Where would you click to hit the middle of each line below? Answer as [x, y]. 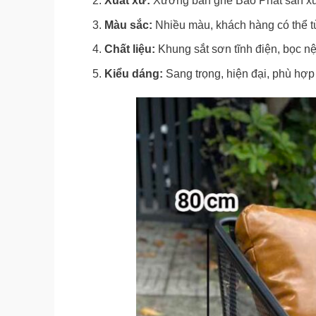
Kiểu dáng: [133, 73]
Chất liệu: [129, 49]
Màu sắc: [128, 25]
